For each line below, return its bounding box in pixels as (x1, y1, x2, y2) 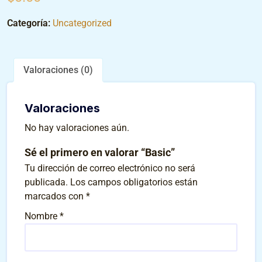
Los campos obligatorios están (70, 177, 198, 188)
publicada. (25, 177, 68, 188)
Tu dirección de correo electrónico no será (25, 163, 195, 174)
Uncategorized (53, 18, 112, 29)
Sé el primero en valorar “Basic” (25, 146, 175, 159)
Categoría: (7, 18, 53, 29)
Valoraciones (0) (23, 64, 93, 76)
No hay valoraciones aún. (25, 122, 129, 134)
